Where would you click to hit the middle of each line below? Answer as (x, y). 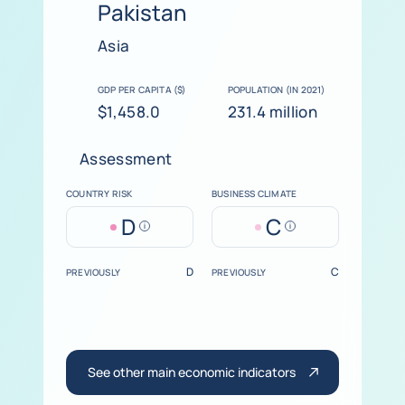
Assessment (126, 159)
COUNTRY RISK (99, 193)
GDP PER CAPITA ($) (142, 89)
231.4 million (272, 112)
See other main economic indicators (192, 372)
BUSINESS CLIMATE (254, 193)
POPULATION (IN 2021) (276, 89)
